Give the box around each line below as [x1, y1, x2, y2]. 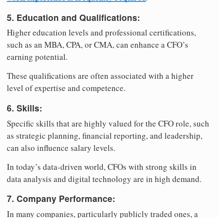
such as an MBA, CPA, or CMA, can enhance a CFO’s [7, 39, 188, 51]
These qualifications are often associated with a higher [7, 70, 194, 82]
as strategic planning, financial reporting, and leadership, [7, 129, 202, 141]
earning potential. [7, 51, 68, 63]
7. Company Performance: [7, 192, 115, 205]
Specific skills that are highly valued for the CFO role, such [7, 117, 209, 129]
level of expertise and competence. [7, 82, 126, 94]
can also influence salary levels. [7, 142, 115, 153]
